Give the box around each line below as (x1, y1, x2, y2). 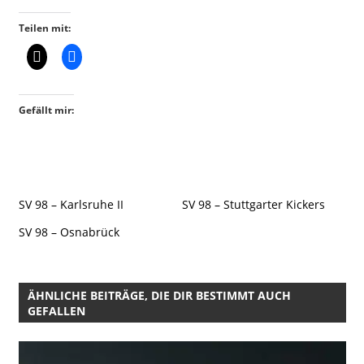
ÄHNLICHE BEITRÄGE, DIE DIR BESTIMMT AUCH (27, 287, 291, 303)
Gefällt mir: (18, 102, 74, 117)
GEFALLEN (27, 302, 85, 318)
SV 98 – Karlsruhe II (18, 196, 123, 212)
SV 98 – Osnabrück (18, 223, 119, 240)
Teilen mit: (18, 20, 71, 35)
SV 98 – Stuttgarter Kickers (182, 196, 325, 212)
